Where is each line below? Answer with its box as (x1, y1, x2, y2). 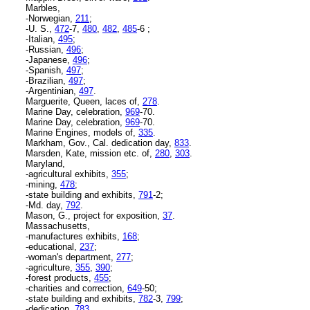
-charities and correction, (26, 282, 127, 293)
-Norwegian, (26, 12, 75, 24)
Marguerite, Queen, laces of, (26, 95, 143, 107)
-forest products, (26, 272, 94, 283)
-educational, (26, 241, 80, 252)
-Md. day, (26, 199, 66, 210)
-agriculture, (26, 262, 75, 273)
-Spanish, (26, 64, 66, 75)
